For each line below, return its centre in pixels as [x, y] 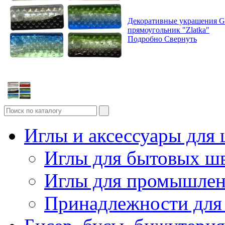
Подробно [145, 39]
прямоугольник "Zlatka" [168, 30]
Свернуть [181, 39]
